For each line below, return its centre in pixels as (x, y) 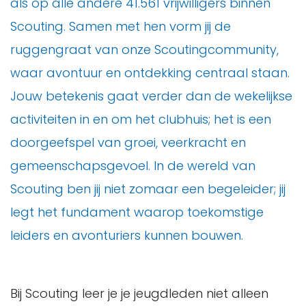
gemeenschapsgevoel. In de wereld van (133, 166)
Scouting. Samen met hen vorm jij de (121, 27)
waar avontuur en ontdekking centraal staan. (150, 73)
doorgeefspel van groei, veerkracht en (128, 143)
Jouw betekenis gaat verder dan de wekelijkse (151, 96)
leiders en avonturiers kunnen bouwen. (127, 236)
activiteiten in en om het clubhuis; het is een (141, 120)
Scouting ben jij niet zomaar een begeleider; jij (148, 189)
